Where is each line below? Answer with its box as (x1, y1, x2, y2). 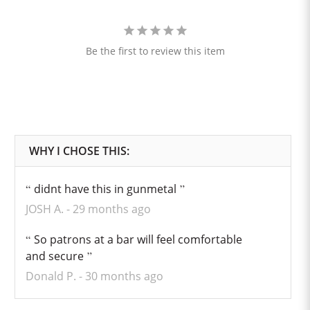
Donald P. (25, 268, 79, 284)
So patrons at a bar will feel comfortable (33, 232, 242, 247)
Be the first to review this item (85, 44, 225, 57)
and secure (25, 248, 84, 264)
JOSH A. (25, 201, 66, 217)
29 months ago (72, 201, 151, 217)
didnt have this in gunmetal (33, 181, 176, 197)
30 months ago (84, 268, 163, 284)
